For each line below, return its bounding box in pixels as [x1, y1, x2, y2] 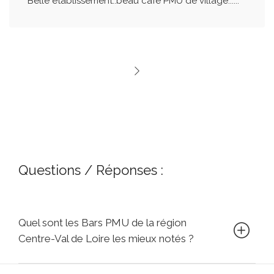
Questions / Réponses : [18, 162, 163, 179]
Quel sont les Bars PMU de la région [18, 217, 187, 229]
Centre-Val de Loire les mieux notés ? [18, 232, 194, 245]
